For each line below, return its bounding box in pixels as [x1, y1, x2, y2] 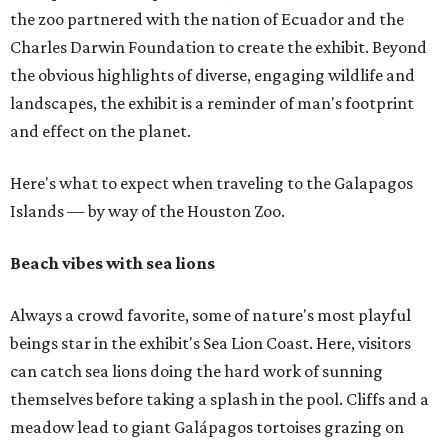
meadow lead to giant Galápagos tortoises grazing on [10, 417, 404, 438]
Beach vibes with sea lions [10, 253, 215, 274]
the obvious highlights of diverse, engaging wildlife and [10, 65, 415, 86]
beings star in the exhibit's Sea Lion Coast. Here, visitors [10, 333, 411, 354]
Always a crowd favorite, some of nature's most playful [10, 305, 411, 326]
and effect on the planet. [10, 121, 191, 142]
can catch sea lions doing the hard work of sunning [10, 361, 383, 382]
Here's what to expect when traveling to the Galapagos [10, 173, 413, 194]
